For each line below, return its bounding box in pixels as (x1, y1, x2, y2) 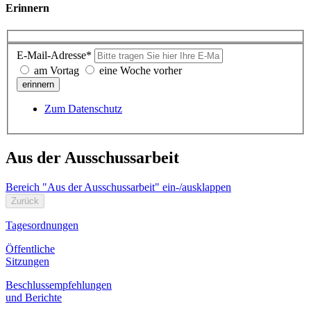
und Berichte (6, 291, 62, 303)
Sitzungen (6, 255, 49, 267)
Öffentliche (6, 242, 55, 255)
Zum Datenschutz (44, 102, 122, 115)
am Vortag (34, 64, 79, 76)
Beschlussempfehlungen (6, 278, 112, 291)
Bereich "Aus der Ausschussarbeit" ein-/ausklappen (6, 180, 231, 193)
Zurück (11, 195, 39, 206)
